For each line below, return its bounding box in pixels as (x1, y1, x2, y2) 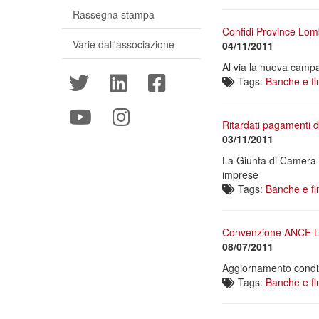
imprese (222, 167, 258, 182)
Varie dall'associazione (73, 37, 174, 51)
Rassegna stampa (73, 7, 155, 21)
